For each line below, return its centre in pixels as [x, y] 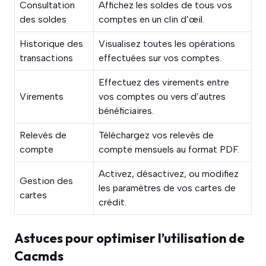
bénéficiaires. [126, 111]
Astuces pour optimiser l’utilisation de [129, 238]
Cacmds [39, 256]
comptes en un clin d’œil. [151, 19]
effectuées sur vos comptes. [160, 58]
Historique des [51, 44]
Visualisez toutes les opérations [167, 44]
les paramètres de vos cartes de [167, 188]
